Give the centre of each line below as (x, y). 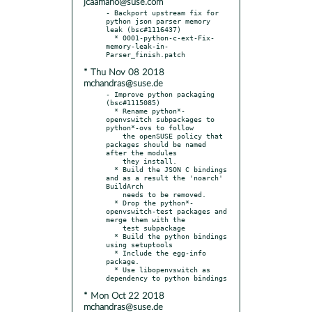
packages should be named (156, 144)
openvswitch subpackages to (160, 119)
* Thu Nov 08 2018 (124, 72)
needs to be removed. (114, 194)
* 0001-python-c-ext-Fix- (110, 37)
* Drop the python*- (110, 202)
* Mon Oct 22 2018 (124, 296)
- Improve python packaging (160, 94)
